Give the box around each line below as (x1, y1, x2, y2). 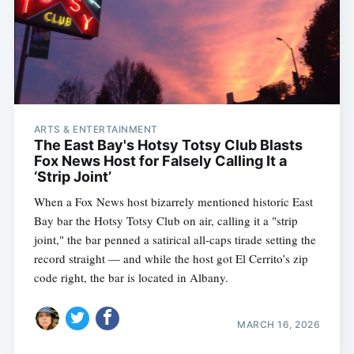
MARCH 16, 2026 (237, 318, 321, 330)
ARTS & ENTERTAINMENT (33, 123, 158, 136)
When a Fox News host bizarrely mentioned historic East (33, 194, 313, 210)
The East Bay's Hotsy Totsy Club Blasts (33, 137, 303, 154)
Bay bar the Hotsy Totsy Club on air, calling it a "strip (33, 213, 298, 229)
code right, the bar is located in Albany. (33, 269, 228, 286)
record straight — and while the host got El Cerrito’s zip (33, 250, 308, 267)
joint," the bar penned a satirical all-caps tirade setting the (33, 232, 316, 248)
